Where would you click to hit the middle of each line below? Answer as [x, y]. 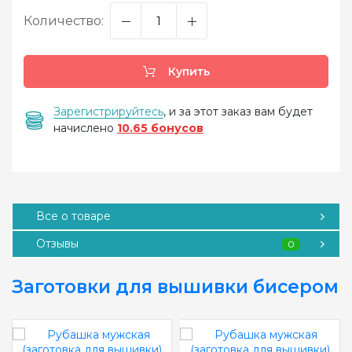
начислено [85, 128]
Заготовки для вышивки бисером [175, 287]
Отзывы [57, 244]
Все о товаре [73, 216]
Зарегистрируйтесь [108, 112]
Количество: [64, 20]
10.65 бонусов [160, 128]
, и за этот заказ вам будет [238, 112]
